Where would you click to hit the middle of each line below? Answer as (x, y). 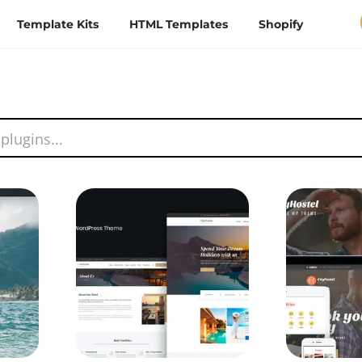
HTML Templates (179, 24)
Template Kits (58, 24)
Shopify (281, 24)
